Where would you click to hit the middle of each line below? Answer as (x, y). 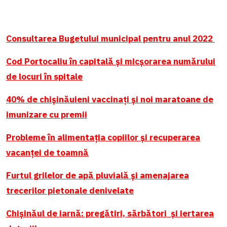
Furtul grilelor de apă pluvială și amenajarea (98, 176)
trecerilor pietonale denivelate (70, 191)
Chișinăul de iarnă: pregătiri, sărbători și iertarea (110, 214)
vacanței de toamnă (47, 153)
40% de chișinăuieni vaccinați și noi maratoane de (110, 100)
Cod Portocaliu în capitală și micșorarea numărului (111, 62)
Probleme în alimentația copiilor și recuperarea (103, 138)
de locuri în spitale (44, 77)
